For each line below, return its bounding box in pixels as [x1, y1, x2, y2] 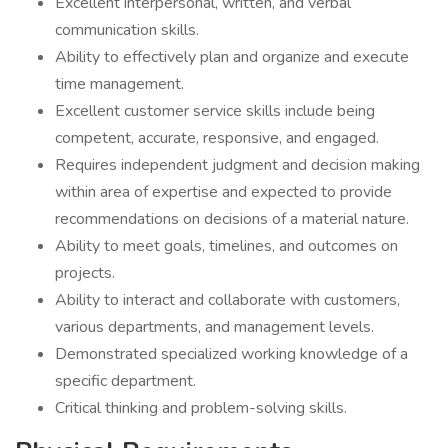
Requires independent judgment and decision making [55, 154, 420, 176]
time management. [55, 73, 188, 95]
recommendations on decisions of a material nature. [55, 208, 409, 230]
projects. [55, 262, 115, 284]
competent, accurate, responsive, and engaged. [55, 127, 379, 149]
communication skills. [55, 19, 199, 41]
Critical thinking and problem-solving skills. [55, 397, 347, 419]
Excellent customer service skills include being [55, 100, 375, 122]
